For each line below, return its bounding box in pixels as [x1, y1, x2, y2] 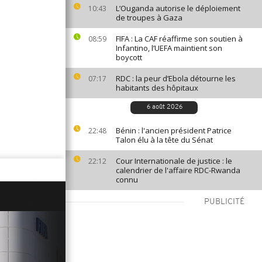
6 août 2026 [147, 104, 182, 111]
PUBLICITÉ [204, 198, 244, 206]
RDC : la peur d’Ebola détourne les [116, 73, 236, 84]
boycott [116, 52, 142, 63]
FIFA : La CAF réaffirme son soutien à [116, 33, 243, 44]
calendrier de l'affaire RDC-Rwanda [116, 165, 240, 175]
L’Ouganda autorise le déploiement [116, 3, 240, 13]
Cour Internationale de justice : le [116, 156, 232, 166]
